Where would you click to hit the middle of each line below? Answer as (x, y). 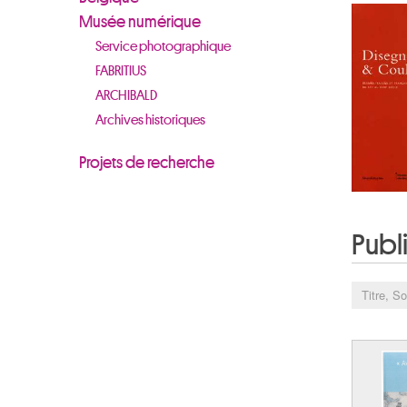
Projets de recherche (147, 163)
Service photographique (163, 47)
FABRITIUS (121, 71)
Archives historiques (150, 120)
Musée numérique (140, 22)
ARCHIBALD (126, 96)
